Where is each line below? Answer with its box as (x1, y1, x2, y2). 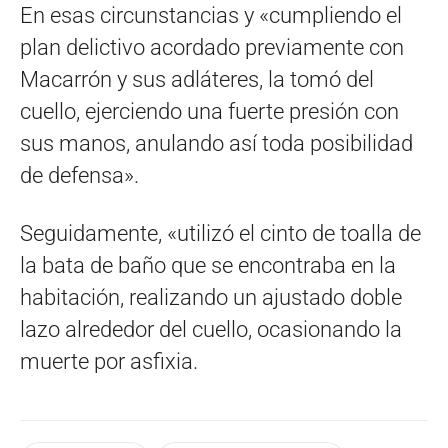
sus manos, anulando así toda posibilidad (20, 130, 413, 156)
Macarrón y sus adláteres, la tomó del (20, 66, 374, 92)
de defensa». (20, 162, 139, 188)
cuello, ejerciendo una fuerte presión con (20, 98, 399, 124)
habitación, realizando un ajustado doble (20, 284, 402, 310)
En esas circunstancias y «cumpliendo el (20, 2, 402, 28)
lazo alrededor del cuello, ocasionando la (20, 316, 402, 342)
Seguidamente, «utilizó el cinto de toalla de (20, 220, 421, 246)
